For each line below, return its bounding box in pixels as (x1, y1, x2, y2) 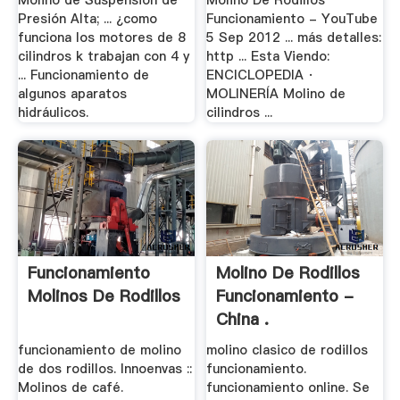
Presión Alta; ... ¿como (17, 10, 157, 29)
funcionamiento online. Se (206, 379, 371, 397)
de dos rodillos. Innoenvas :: (17, 360, 192, 379)
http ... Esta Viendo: (206, 47, 330, 66)
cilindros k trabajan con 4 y (17, 47, 189, 66)
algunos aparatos (17, 85, 127, 104)
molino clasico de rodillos (206, 341, 369, 360)
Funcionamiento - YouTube (206, 10, 379, 29)
